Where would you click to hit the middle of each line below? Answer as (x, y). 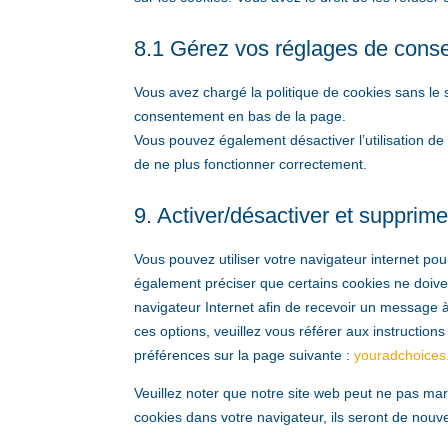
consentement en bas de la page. (240, 116)
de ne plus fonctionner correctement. (251, 164)
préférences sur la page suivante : (244, 355)
